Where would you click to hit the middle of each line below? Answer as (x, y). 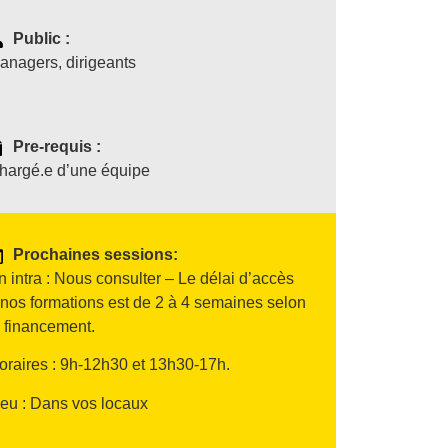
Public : (42, 38)
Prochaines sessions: (96, 254)
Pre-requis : (57, 146)
